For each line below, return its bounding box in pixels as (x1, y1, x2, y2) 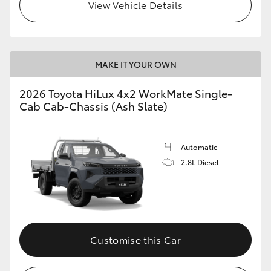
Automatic (181, 141, 217, 152)
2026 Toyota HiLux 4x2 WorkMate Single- (19, 85, 232, 101)
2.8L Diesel (181, 156, 219, 167)
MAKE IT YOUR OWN (94, 57, 177, 70)
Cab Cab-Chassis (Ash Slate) (19, 97, 168, 114)
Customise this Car (90, 232, 181, 247)
